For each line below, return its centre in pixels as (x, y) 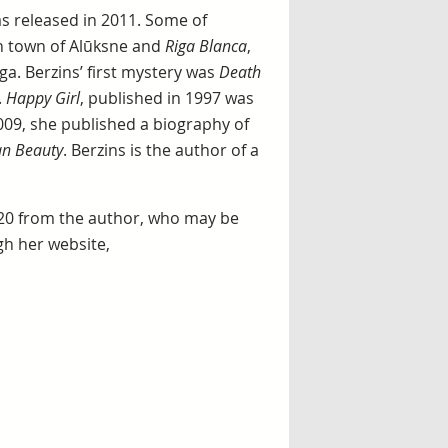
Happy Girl (42, 98)
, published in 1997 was (166, 98)
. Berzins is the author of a (160, 150)
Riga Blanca (205, 46)
